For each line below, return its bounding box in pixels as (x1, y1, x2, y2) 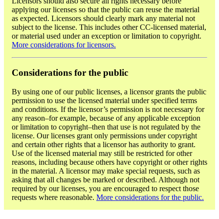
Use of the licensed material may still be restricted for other (12, 149, 192, 157)
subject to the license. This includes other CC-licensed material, (12, 23, 206, 32)
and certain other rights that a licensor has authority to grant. (12, 140, 196, 149)
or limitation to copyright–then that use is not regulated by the (12, 122, 200, 131)
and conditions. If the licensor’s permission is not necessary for (12, 105, 204, 113)
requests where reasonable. (12, 193, 96, 201)
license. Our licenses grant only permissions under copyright (12, 131, 197, 140)
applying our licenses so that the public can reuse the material (12, 5, 199, 14)
